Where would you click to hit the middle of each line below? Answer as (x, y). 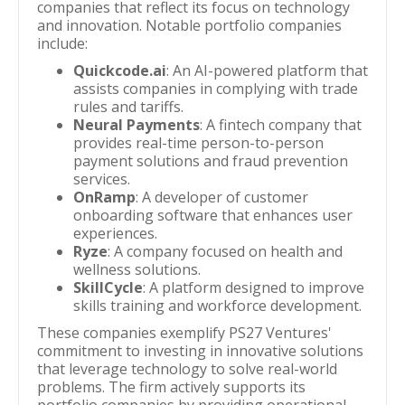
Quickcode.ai (120, 71)
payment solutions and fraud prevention (211, 161)
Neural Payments (137, 125)
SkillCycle (108, 287)
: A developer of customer (222, 197)
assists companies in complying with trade (216, 89)
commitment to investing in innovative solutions (200, 351)
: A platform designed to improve (254, 287)
